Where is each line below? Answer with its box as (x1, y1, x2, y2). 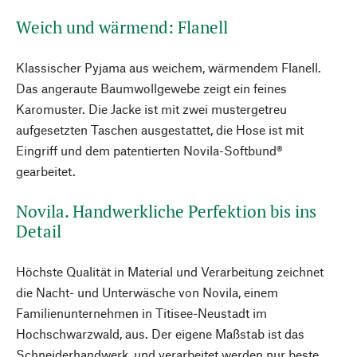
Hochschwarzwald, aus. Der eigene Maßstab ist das (16, 326, 304, 341)
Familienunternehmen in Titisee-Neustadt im (16, 305, 267, 320)
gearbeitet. (16, 163, 76, 178)
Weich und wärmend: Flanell (16, 16, 228, 38)
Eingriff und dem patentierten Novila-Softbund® (16, 143, 283, 158)
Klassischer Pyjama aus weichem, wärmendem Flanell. (16, 60, 321, 75)
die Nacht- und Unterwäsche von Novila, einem (16, 284, 278, 300)
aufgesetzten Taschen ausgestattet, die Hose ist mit (16, 122, 304, 137)
